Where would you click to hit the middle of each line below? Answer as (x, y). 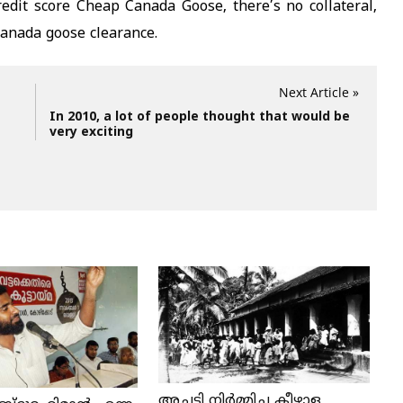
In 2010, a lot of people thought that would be (200, 117)
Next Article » (319, 92)
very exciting (91, 132)
